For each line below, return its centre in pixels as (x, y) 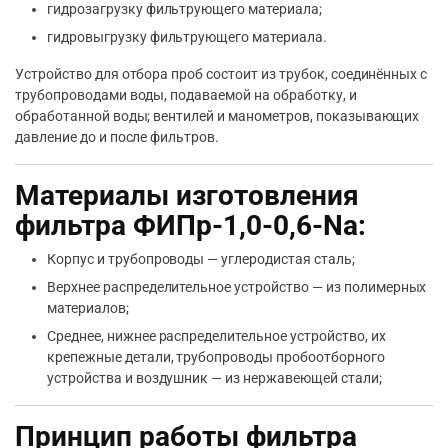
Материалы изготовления (187, 196)
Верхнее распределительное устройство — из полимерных (237, 287)
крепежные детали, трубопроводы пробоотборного (216, 357)
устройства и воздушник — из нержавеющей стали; (214, 378)
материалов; (88, 308)
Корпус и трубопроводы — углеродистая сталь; (201, 259)
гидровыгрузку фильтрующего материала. (187, 37)
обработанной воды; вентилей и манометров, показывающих (217, 116)
